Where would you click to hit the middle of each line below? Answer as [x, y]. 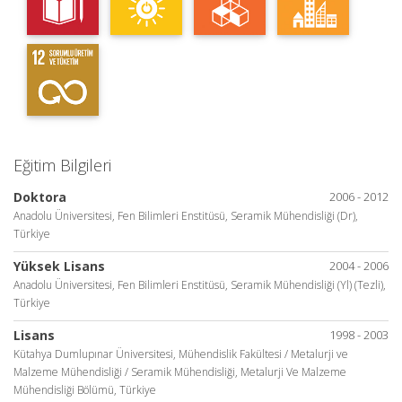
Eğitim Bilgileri [62, 165]
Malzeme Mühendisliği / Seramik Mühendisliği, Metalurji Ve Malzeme [180, 372]
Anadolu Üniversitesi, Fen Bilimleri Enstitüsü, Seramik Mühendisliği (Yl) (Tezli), [200, 285]
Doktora [40, 197]
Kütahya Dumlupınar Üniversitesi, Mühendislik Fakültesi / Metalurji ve [181, 354]
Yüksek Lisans [59, 266]
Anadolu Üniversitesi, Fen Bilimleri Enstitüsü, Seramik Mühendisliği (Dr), [186, 216]
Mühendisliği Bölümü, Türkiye [85, 390]
